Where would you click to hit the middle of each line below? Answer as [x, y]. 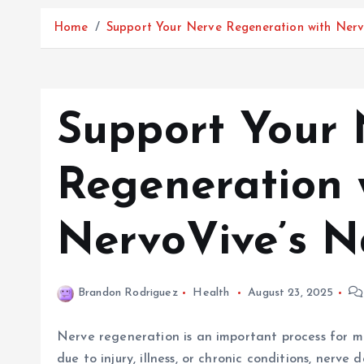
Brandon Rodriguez [128, 293]
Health [211, 293]
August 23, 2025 [291, 293]
